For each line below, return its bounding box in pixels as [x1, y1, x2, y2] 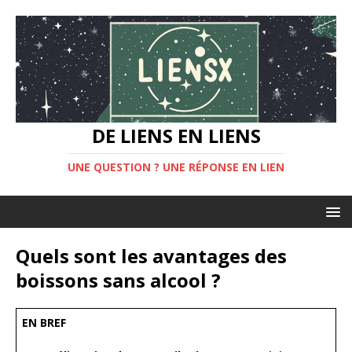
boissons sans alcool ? [16, 266, 221, 293]
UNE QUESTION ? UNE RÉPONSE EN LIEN [68, 159, 284, 174]
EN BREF [22, 314, 66, 330]
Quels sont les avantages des [16, 242, 287, 269]
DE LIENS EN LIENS [91, 122, 261, 148]
